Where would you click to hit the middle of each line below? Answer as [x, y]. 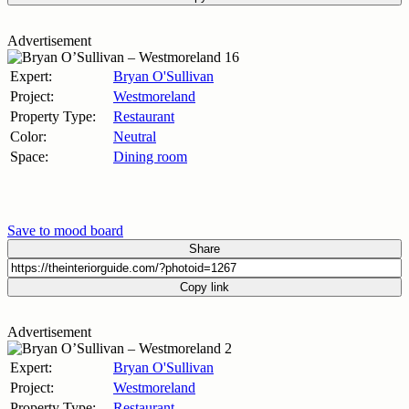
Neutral [135, 136]
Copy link [204, 287]
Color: [28, 136]
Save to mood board [65, 230]
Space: [29, 156]
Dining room [150, 156]
